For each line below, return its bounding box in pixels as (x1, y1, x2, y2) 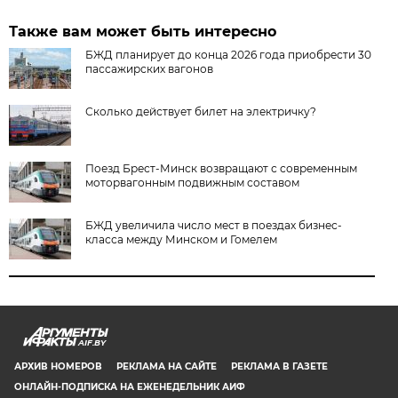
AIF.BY (77, 337, 106, 347)
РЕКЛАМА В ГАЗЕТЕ (231, 360, 328, 372)
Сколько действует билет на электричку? (85, 104, 317, 118)
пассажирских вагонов (85, 61, 214, 76)
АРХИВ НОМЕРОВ (14, 360, 102, 372)
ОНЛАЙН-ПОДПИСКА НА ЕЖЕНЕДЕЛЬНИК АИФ (14, 380, 245, 393)
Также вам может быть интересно (9, 22, 277, 40)
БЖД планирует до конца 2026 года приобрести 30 (85, 47, 372, 61)
